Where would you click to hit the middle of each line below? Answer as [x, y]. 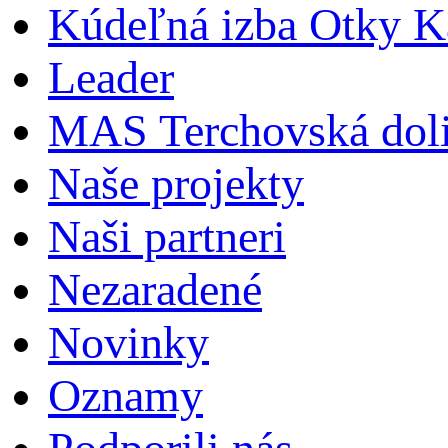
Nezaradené [155, 289]
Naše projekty [176, 183]
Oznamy [125, 395]
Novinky [128, 342]
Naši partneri [167, 236]
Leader [111, 77]
